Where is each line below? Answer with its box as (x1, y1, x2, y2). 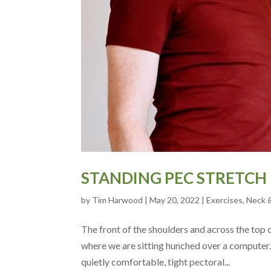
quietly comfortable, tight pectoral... (81, 256, 230, 268)
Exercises (206, 195, 243, 206)
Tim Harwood (92, 195, 143, 206)
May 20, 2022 (149, 195, 200, 206)
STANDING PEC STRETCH (81, 168, 267, 188)
